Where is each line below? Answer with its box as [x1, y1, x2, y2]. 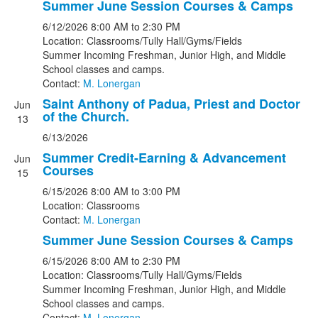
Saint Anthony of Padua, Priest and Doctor [43, 94, 300, 113]
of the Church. [43, 107, 129, 126]
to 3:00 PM [131, 184, 180, 198]
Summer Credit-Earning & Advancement [43, 148, 286, 167]
